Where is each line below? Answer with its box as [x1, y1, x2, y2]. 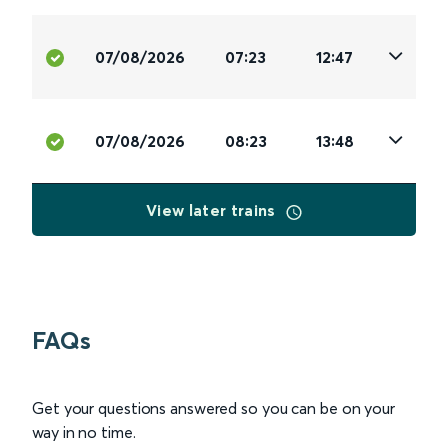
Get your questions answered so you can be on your [32, 398, 396, 419]
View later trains [146, 200, 280, 221]
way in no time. [32, 422, 136, 443]
